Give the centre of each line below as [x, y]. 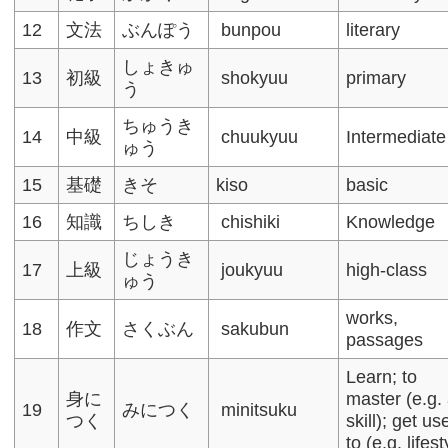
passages [385, 339]
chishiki [248, 221]
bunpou [249, 29]
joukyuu [250, 269]
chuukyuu [257, 136]
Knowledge [391, 221]
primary [376, 77]
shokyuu [252, 77]
